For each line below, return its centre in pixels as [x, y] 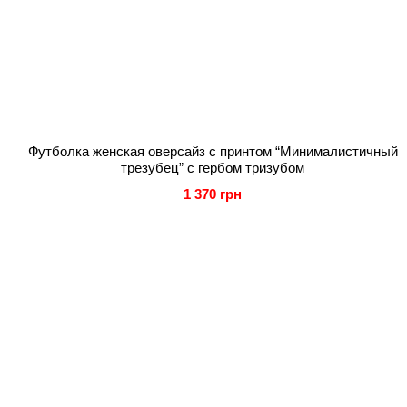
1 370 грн [213, 194]
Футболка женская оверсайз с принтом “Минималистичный [213, 151]
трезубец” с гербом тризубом [213, 168]
